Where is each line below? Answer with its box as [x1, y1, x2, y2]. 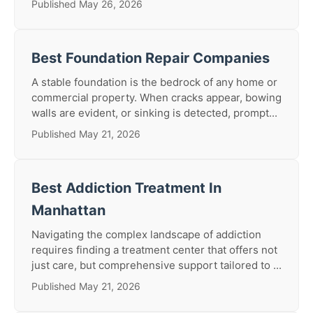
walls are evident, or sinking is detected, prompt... [31, 106, 277, 119]
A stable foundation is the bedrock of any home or [31, 75, 277, 89]
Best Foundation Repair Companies [31, 50, 270, 66]
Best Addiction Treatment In [31, 180, 221, 196]
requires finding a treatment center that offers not [31, 243, 277, 256]
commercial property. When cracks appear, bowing [31, 91, 282, 104]
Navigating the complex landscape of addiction [31, 228, 261, 241]
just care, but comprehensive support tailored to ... [31, 259, 282, 272]
